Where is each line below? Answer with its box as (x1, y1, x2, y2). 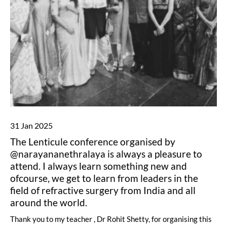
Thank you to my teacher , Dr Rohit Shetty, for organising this (10, 214, 212, 223)
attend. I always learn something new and (10, 160, 187, 172)
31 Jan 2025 (10, 121, 53, 130)
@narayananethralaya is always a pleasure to (10, 148, 202, 160)
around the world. (10, 197, 87, 208)
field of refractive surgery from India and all (10, 184, 196, 196)
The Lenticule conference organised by (10, 136, 175, 147)
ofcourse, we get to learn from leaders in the (10, 172, 198, 184)
